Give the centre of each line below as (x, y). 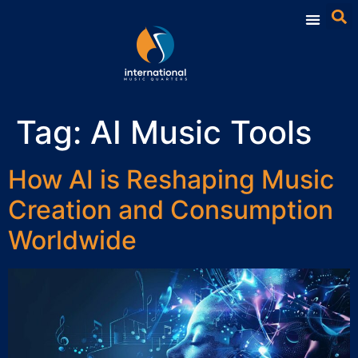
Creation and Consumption (171, 209)
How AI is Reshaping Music (171, 179)
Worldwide (72, 240)
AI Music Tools (201, 132)
